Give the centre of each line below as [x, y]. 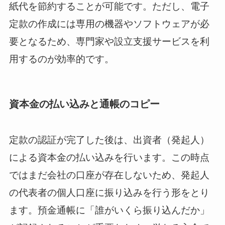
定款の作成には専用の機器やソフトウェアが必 [109, 24]
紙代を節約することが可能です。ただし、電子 [109, 7]
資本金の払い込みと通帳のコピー [84, 104]
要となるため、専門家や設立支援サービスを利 [109, 42]
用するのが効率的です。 [61, 59]
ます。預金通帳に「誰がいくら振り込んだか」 [109, 210]
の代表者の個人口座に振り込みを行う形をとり [109, 192]
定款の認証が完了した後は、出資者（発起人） [109, 140]
